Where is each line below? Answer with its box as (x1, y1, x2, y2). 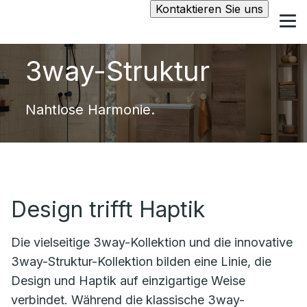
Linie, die (221, 254, 271, 269)
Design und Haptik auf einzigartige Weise (11, 273, 245, 288)
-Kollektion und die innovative (125, 235, 293, 249)
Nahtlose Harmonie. (25, 101, 155, 118)
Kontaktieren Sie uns (156, 2, 263, 16)
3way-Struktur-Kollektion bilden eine (11, 254, 221, 269)
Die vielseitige (11, 235, 93, 249)
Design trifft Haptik (11, 196, 205, 223)
